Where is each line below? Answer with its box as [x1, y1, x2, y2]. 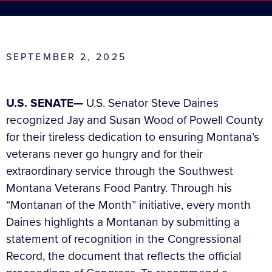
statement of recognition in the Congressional [6, 229, 241, 246]
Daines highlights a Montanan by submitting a [6, 212, 240, 229]
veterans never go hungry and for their [6, 144, 203, 161]
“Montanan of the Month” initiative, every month [6, 195, 251, 212]
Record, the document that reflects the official [6, 246, 241, 263]
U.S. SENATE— [6, 93, 86, 111]
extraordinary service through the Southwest [6, 161, 233, 178]
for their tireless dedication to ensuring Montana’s [6, 127, 259, 144]
